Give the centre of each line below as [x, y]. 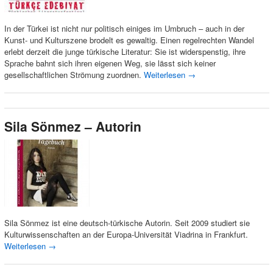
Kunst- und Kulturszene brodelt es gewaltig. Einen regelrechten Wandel [129, 40]
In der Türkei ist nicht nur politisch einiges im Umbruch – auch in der [124, 29]
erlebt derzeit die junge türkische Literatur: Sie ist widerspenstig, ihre [125, 52]
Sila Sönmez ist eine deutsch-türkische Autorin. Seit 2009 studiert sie [127, 223]
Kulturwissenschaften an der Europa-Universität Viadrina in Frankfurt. [126, 235]
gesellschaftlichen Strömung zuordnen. [74, 75]
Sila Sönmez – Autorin [73, 126]
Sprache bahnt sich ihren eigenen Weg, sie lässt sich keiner [110, 63]
